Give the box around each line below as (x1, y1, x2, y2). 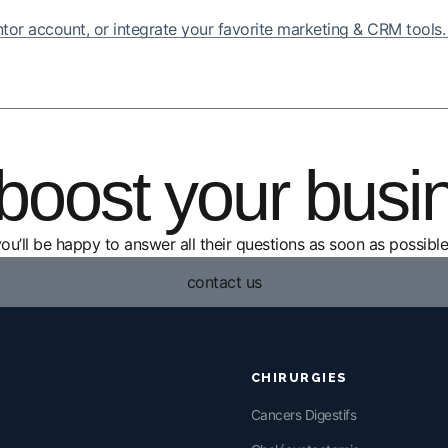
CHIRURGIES (250, 370, 348, 385)
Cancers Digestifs (250, 407, 357, 423)
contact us (186, 272, 262, 292)
